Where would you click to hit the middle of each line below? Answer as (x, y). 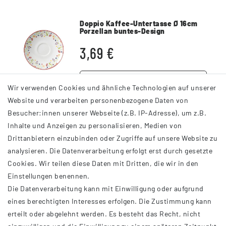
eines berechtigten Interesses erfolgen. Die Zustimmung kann (110, 201)
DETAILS (143, 80)
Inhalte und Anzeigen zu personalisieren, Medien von (95, 125)
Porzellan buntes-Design (122, 31)
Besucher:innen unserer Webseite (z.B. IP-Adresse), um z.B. (107, 113)
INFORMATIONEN (48, 160)
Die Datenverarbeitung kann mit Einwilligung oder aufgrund (106, 188)
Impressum (26, 192)
